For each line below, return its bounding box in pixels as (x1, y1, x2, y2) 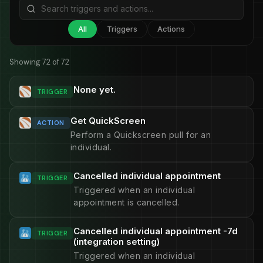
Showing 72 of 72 (9, 57, 69, 67)
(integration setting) (73, 236, 160, 247)
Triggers (107, 24, 137, 33)
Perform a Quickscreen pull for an (70, 130, 211, 140)
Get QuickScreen (70, 115, 146, 126)
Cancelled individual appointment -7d (73, 225, 238, 237)
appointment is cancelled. (73, 197, 180, 207)
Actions (157, 24, 185, 33)
